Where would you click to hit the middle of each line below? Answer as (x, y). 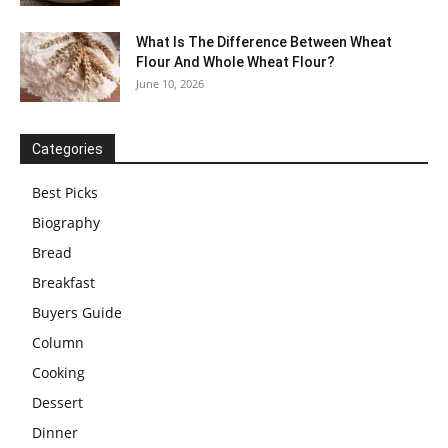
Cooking (58, 373)
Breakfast (63, 283)
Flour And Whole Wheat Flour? (235, 62)
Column (58, 343)
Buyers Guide (77, 313)
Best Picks (65, 193)
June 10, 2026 (170, 84)
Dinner (55, 433)
